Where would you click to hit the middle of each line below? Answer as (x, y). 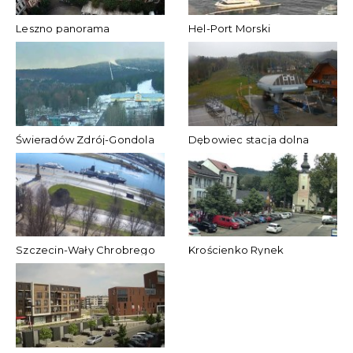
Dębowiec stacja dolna (249, 139)
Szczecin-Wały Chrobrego (85, 250)
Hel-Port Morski (229, 28)
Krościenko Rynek (236, 250)
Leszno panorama (63, 28)
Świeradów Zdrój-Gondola (85, 139)
